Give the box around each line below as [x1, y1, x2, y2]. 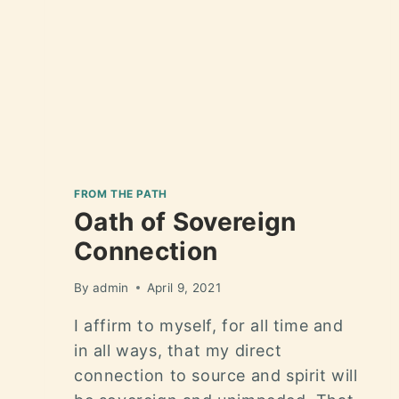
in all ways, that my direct [74, 340, 282, 360]
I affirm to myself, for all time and [74, 315, 344, 335]
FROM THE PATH [74, 187, 167, 201]
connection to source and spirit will [74, 365, 358, 385]
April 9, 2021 [146, 280, 221, 295]
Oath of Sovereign [74, 207, 297, 238]
